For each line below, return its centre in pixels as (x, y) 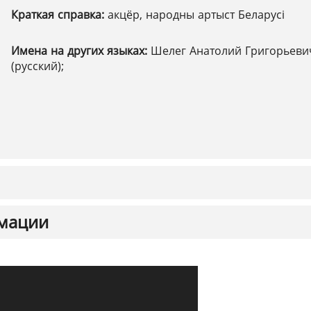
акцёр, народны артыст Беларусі (196, 15)
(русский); (37, 66)
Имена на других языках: (81, 51)
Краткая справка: (59, 15)
